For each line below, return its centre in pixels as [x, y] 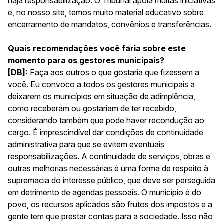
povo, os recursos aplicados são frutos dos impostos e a [110, 204]
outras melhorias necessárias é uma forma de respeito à [108, 168]
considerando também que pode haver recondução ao [106, 120]
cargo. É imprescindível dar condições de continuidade [106, 132]
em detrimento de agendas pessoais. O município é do [105, 192]
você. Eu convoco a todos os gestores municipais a [101, 84]
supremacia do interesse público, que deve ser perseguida [112, 180]
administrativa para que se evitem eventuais [86, 144]
